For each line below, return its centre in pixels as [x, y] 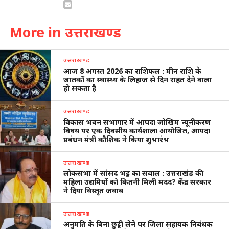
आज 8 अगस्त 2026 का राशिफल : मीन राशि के [133, 71]
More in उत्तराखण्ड [65, 32]
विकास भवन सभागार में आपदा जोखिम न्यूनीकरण [138, 122]
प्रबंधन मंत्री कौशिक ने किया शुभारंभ [117, 140]
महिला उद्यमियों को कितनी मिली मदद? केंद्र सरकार [138, 182]
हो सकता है [81, 88]
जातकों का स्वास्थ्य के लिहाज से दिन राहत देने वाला [138, 80]
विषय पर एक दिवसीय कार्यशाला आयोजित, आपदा [137, 131]
